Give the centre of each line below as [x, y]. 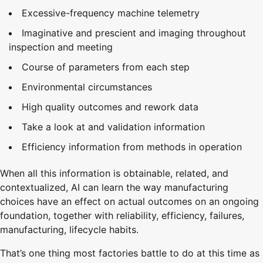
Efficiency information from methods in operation [132, 147]
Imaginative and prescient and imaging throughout [134, 33]
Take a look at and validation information [113, 127]
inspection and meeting [61, 47]
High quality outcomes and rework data [110, 107]
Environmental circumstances [87, 87]
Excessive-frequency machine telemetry [111, 13]
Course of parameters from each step [106, 67]
